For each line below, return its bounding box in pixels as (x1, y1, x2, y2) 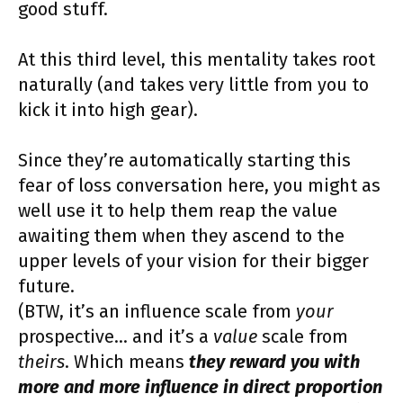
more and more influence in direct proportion (18, 375, 382, 398)
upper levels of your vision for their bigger (18, 249, 369, 272)
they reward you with (189, 350, 360, 372)
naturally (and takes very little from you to (18, 73, 369, 95)
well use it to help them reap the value (18, 199, 337, 221)
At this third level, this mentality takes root (18, 48, 375, 70)
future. (18, 274, 75, 297)
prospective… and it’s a (18, 325, 213, 347)
